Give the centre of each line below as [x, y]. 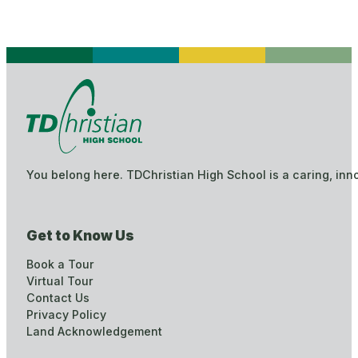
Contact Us [58, 297]
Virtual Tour [60, 280]
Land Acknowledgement [94, 331]
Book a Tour [60, 264]
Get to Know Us [80, 236]
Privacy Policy [66, 314]
